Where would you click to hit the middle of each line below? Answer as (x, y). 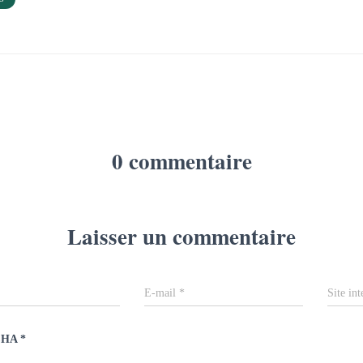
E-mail (162, 293)
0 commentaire (181, 161)
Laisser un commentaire (181, 236)
